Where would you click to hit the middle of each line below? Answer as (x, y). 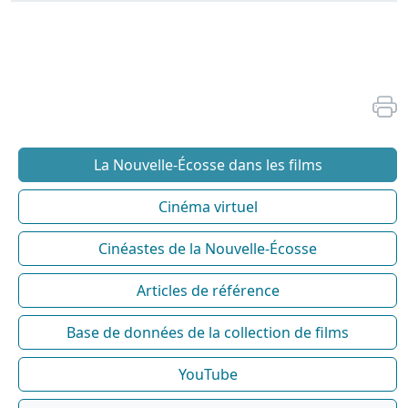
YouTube (208, 374)
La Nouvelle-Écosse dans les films (208, 164)
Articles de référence (208, 290)
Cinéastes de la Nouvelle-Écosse (208, 248)
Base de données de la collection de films (208, 332)
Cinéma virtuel (208, 206)
